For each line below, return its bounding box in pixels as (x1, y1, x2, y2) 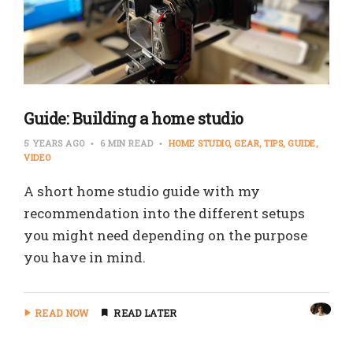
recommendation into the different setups (24, 203, 305, 222)
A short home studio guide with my (24, 181, 260, 200)
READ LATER (113, 306, 177, 319)
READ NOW (35, 306, 89, 319)
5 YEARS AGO (24, 136, 87, 149)
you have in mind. (24, 247, 146, 266)
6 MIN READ (97, 136, 156, 149)
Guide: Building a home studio (24, 107, 243, 128)
